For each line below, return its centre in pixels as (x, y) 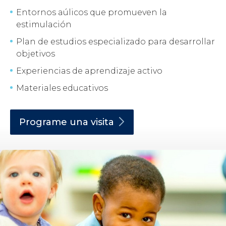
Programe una (55, 122)
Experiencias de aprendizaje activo (89, 71)
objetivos (36, 54)
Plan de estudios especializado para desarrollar (116, 42)
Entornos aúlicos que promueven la (92, 12)
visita (102, 122)
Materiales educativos (62, 88)
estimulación (44, 24)
